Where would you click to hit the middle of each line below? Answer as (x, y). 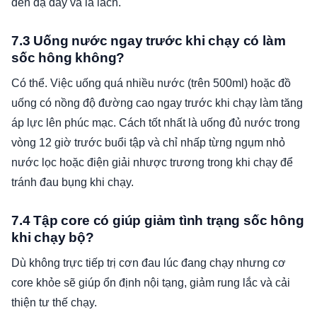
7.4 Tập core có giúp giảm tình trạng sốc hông (158, 220)
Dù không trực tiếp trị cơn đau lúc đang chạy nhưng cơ (149, 263)
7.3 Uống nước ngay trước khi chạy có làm (149, 40)
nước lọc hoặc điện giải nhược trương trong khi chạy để (152, 162)
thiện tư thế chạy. (54, 302)
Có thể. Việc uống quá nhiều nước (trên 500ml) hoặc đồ (151, 83)
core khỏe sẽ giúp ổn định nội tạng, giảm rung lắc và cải (151, 282)
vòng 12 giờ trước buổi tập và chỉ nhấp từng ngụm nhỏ (148, 142)
